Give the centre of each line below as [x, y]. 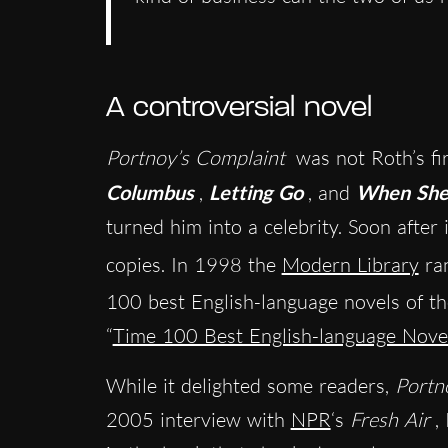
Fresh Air [389, 420]
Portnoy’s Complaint [195, 157]
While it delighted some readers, [250, 386]
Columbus [149, 191]
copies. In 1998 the [193, 264]
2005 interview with [198, 420]
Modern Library [350, 264]
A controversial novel [238, 108]
